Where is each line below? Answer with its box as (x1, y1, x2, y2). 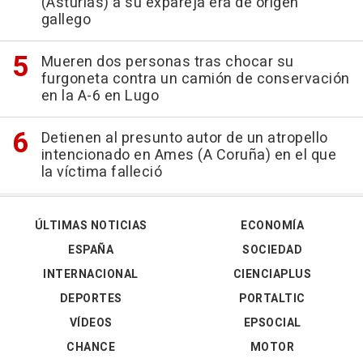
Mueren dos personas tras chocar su (41, 51, 294, 73)
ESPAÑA (68, 241, 113, 258)
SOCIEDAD (242, 241, 302, 258)
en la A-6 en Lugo (41, 85, 159, 107)
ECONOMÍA (241, 217, 304, 234)
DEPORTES (59, 290, 122, 307)
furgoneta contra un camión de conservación (41, 68, 350, 90)
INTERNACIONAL (43, 266, 139, 283)
